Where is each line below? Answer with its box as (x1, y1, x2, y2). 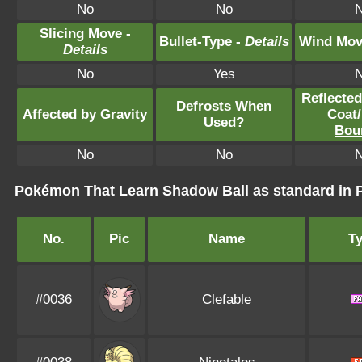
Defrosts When (176, 99, 271, 114)
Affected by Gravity (23, 107, 147, 122)
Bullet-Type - (158, 34, 245, 49)
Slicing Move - (39, 26, 131, 41)
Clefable (202, 292, 251, 307)
